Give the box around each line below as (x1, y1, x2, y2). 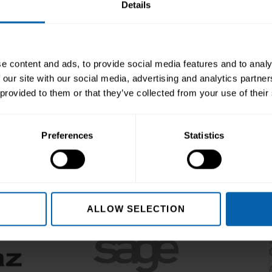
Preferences (41, 129, 93, 140)
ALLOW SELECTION (87, 203, 185, 214)
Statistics (184, 129, 224, 140)
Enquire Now (49, 15, 107, 25)
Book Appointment (151, 15, 237, 25)
